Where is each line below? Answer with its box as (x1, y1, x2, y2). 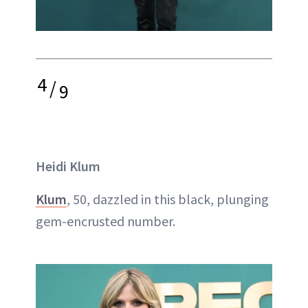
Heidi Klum (36, 157, 100, 175)
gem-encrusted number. (36, 212, 175, 230)
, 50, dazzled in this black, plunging (67, 190, 269, 208)
